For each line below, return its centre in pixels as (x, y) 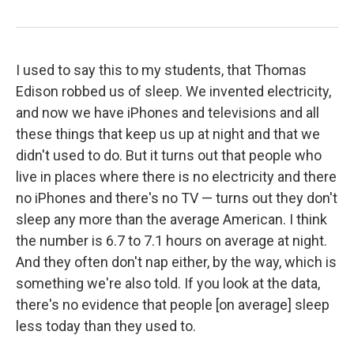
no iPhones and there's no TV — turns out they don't (177, 198)
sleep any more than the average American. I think (171, 219)
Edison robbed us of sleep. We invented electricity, (173, 91)
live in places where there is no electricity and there (176, 176)
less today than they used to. (106, 326)
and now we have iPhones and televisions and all (168, 112)
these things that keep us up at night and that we (168, 134)
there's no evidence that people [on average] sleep (173, 304)
